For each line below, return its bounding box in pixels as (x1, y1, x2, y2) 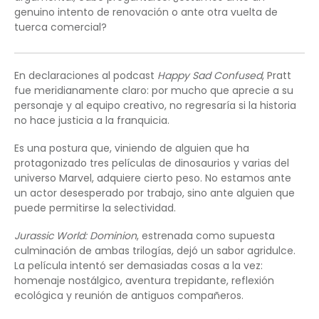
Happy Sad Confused (157, 68, 262, 83)
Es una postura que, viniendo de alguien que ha (14, 140, 249, 155)
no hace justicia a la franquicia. (14, 113, 169, 127)
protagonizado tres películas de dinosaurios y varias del (14, 155, 289, 170)
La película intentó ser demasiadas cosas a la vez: (14, 258, 263, 273)
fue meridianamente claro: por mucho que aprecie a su (14, 83, 293, 98)
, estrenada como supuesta (137, 228, 275, 243)
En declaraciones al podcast (14, 68, 157, 83)
